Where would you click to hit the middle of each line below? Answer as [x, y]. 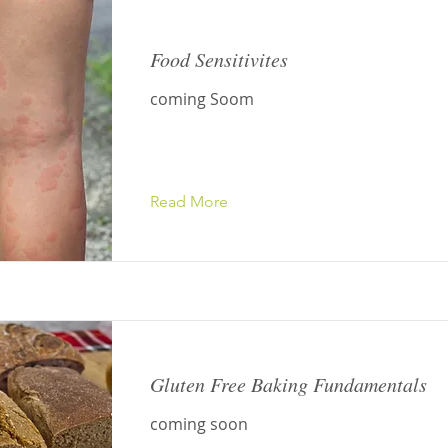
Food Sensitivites [219, 59]
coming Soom [202, 99]
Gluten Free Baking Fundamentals [288, 384]
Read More [189, 201]
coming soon [199, 424]
